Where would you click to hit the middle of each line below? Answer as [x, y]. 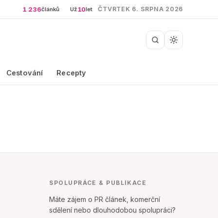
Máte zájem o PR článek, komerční [105, 199]
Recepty [72, 73]
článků [50, 9]
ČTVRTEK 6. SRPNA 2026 [140, 9]
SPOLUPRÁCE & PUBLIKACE [98, 183]
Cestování [25, 73]
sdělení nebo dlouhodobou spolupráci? [113, 210]
